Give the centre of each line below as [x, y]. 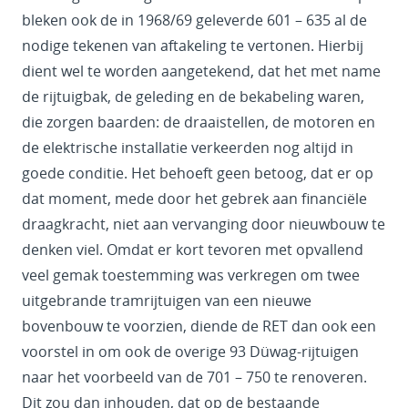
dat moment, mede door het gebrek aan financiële [194, 199]
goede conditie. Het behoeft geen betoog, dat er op [198, 173]
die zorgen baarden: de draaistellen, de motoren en [199, 122]
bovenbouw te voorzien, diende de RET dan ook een [199, 326]
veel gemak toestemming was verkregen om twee [191, 275]
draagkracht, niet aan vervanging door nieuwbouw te [204, 224]
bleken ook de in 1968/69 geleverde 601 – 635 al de [194, 20]
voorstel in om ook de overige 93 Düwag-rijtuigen [190, 352]
